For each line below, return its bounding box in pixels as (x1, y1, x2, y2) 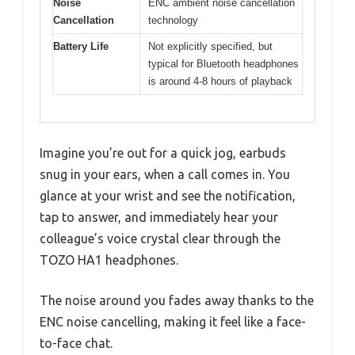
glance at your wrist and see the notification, (40, 189, 296, 204)
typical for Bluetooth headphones (148, 57, 299, 70)
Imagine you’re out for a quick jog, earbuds (40, 146, 286, 161)
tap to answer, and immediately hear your (40, 210, 278, 225)
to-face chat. (40, 336, 113, 351)
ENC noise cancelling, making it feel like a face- (40, 315, 306, 330)
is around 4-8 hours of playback (148, 74, 292, 87)
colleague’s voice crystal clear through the (40, 231, 281, 246)
